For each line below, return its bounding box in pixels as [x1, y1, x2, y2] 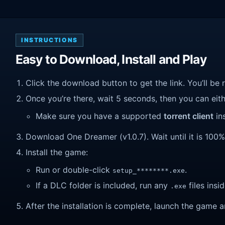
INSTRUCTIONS [21, 36, 78, 44]
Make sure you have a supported [36, 111, 164, 122]
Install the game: [26, 147, 88, 157]
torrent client [164, 111, 213, 122]
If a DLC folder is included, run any [36, 180, 170, 190]
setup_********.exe [113, 167, 185, 175]
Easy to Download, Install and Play [16, 52, 206, 67]
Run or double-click [36, 165, 113, 175]
